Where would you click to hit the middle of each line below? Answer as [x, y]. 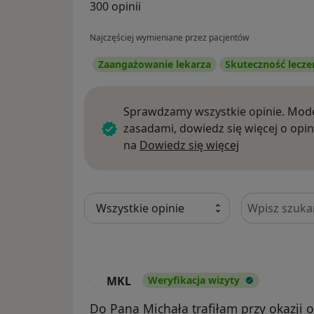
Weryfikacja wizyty [194, 280]
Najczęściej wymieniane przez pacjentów [169, 37]
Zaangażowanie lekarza [155, 64]
